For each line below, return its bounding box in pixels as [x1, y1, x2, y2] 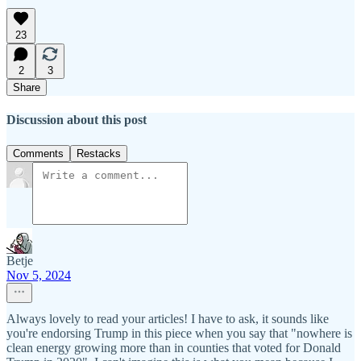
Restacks [77, 147, 121, 160]
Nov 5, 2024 [6, 268, 71, 282]
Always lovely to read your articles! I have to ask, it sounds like [6, 311, 329, 326]
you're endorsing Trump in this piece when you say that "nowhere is [6, 326, 352, 340]
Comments [13, 147, 64, 160]
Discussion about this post [6, 113, 147, 127]
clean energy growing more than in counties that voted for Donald [6, 340, 341, 355]
